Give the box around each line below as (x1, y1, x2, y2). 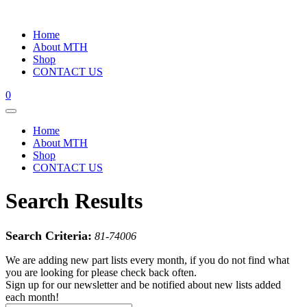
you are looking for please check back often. (5, 266, 197, 278)
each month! (5, 291, 59, 303)
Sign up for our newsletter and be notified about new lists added (5, 278, 281, 291)
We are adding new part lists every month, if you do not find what (5, 254, 289, 266)
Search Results (5, 188, 143, 214)
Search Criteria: (5, 228, 92, 243)
